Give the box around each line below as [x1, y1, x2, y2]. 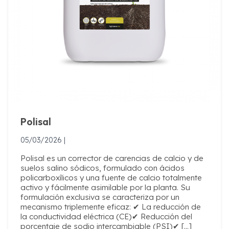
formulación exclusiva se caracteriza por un [20, 192, 179, 202]
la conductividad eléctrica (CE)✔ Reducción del [20, 212, 192, 222]
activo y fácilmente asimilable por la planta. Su [20, 182, 190, 193]
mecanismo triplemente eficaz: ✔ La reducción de [20, 202, 201, 212]
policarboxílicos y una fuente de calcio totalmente [20, 173, 202, 183]
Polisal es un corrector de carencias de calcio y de [20, 153, 203, 164]
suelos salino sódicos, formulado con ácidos [20, 163, 185, 173]
